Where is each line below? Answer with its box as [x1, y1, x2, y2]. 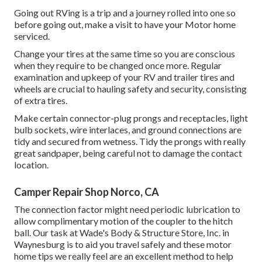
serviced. [14, 30, 50, 42]
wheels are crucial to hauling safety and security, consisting [14, 83, 247, 95]
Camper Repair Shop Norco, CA [14, 185, 159, 199]
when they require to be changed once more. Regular [14, 60, 222, 71]
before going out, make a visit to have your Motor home [14, 19, 236, 30]
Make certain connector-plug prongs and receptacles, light [14, 112, 248, 124]
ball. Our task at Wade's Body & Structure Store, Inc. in [14, 227, 229, 239]
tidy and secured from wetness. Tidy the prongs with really [14, 136, 246, 147]
